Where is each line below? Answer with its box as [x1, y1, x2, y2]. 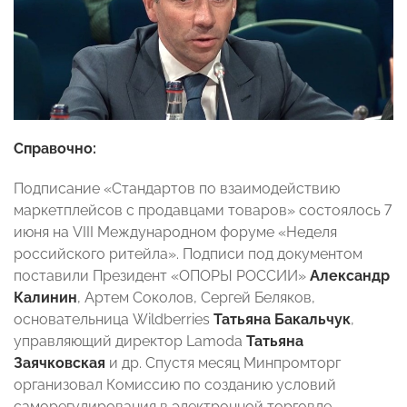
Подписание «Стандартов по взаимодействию [14, 179, 340, 197]
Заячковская [14, 353, 105, 372]
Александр [310, 266, 390, 284]
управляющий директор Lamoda [14, 332, 246, 350]
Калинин [14, 288, 77, 306]
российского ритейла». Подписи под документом [14, 244, 362, 263]
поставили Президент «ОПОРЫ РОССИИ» [14, 266, 310, 284]
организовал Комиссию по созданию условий [14, 375, 336, 393]
